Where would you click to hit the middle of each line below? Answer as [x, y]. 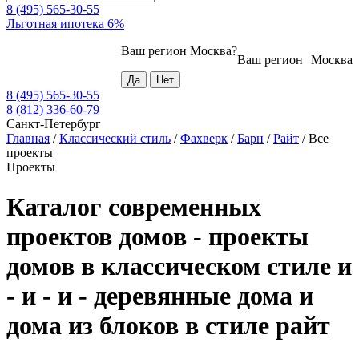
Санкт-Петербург [54, 124]
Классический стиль [115, 139]
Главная [28, 139]
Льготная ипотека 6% [65, 24]
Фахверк [204, 139]
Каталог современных [134, 206]
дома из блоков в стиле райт [168, 325]
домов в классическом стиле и [179, 266]
